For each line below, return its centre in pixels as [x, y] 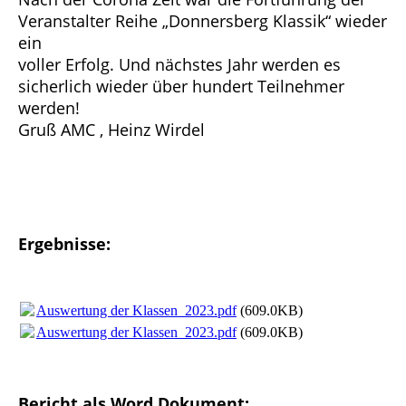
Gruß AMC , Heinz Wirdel [111, 130]
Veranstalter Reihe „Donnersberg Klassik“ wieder [203, 21]
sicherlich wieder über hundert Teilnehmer [181, 87]
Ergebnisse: [64, 244]
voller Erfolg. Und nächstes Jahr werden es [179, 65]
